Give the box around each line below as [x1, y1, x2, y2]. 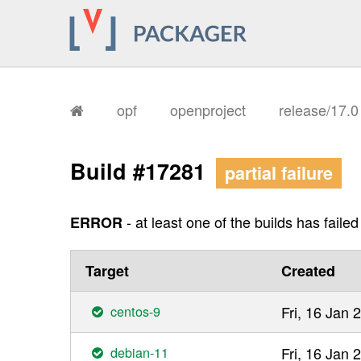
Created [281, 259, 335, 281]
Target [85, 259, 129, 281]
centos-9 [110, 301, 161, 321]
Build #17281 [70, 156, 212, 187]
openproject [170, 99, 246, 121]
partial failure [225, 160, 334, 186]
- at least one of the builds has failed [122, 210, 359, 232]
